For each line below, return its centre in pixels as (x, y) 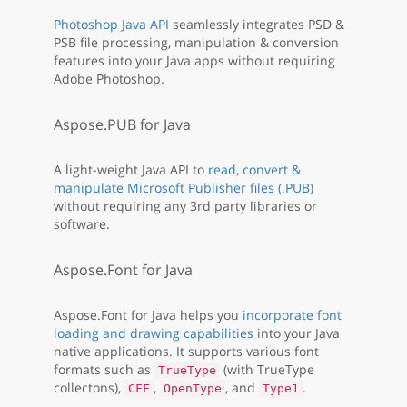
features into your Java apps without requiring (194, 61)
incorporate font (292, 315)
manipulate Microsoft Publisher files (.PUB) (184, 188)
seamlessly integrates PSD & (257, 25)
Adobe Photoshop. (109, 79)
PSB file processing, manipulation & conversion (196, 43)
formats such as (104, 370)
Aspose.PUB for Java (122, 125)
